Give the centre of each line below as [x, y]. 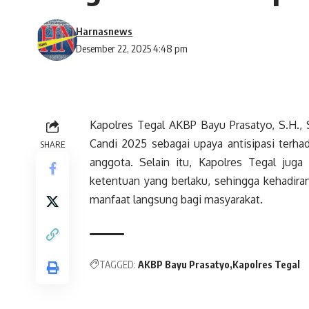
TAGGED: [118, 265]
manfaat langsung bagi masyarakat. [176, 200]
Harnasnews [104, 31]
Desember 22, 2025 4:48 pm [132, 49]
